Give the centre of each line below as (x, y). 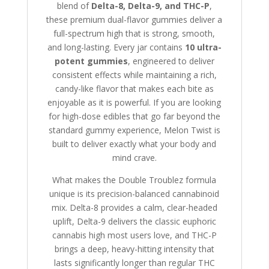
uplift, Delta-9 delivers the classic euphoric (134, 222)
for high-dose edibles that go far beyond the (134, 116)
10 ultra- (203, 47)
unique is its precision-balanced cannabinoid (134, 194)
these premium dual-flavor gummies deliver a (134, 20)
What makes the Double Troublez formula (134, 180)
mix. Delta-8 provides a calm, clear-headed (134, 208)
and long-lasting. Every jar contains (116, 47)
